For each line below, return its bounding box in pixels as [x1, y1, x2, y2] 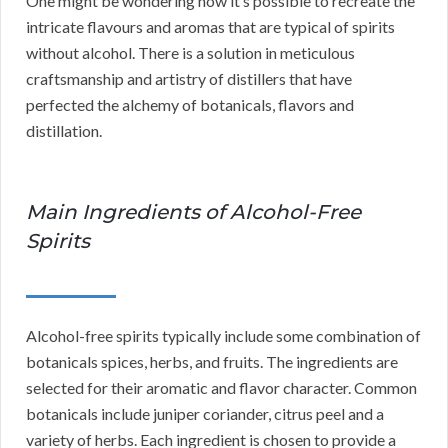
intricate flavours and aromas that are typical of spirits [26, 17, 395, 37]
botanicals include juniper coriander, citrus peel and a [26, 404, 384, 424]
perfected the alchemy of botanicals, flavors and [26, 95, 354, 115]
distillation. [26, 121, 102, 141]
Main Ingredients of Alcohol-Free [26, 200, 361, 225]
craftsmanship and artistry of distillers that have [26, 69, 352, 89]
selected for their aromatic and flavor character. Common [26, 378, 417, 398]
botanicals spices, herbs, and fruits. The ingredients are [26, 352, 398, 372]
